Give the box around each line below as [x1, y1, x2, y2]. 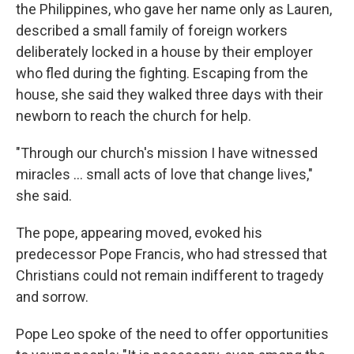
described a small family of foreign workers [16, 22, 288, 39]
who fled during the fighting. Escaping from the [16, 65, 308, 81]
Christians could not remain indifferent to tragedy [16, 267, 324, 284]
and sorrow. [16, 288, 88, 305]
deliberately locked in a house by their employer [16, 43, 313, 60]
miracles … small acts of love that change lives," [16, 166, 313, 183]
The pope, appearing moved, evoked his [16, 224, 262, 241]
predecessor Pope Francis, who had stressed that [16, 246, 327, 262]
